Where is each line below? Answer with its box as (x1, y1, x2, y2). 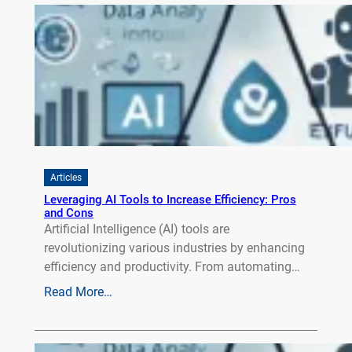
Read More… (43, 284, 112, 300)
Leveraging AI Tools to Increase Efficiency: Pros (43, 192, 296, 207)
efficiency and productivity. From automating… (43, 259, 300, 275)
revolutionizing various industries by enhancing (43, 240, 305, 256)
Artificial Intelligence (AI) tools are (43, 222, 229, 237)
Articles (49, 172, 82, 184)
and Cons (43, 206, 93, 221)
